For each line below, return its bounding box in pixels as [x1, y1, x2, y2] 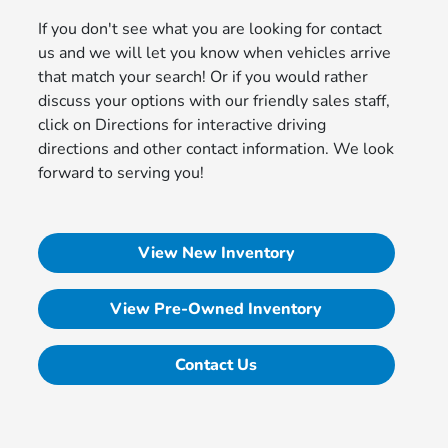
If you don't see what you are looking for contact [38, 18, 383, 41]
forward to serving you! [38, 162, 205, 185]
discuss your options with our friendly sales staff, [38, 90, 391, 113]
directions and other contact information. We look [38, 138, 395, 161]
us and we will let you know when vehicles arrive [38, 42, 392, 65]
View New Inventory [137, 242, 295, 265]
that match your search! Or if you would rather [38, 66, 369, 89]
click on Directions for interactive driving [38, 114, 327, 137]
